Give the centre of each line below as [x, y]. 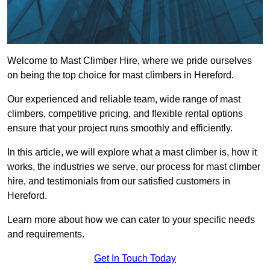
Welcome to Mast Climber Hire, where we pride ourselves [130, 61]
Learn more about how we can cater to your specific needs [131, 220]
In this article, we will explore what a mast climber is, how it [132, 152]
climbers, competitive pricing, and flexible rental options [125, 114]
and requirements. [46, 234]
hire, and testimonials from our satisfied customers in [119, 181]
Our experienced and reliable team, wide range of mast [124, 99]
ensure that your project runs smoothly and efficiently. [120, 128]
